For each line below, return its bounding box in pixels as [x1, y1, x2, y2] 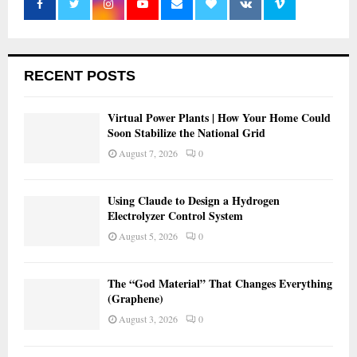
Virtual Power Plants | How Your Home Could [108, 108, 331, 126]
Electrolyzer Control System [108, 206, 243, 224]
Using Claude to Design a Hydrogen [108, 191, 280, 209]
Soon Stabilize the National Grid [108, 124, 265, 141]
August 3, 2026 [119, 312, 178, 326]
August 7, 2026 [119, 146, 178, 159]
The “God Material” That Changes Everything [108, 275, 332, 292]
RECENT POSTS [24, 67, 135, 84]
